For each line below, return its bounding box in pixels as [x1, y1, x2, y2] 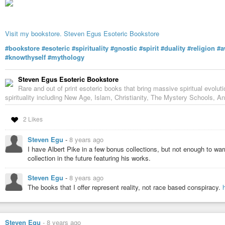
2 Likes [23, 114, 43, 123]
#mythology [48, 52, 84, 62]
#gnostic [110, 43, 137, 53]
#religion [187, 43, 215, 53]
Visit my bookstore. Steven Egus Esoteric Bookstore [5, 29, 159, 39]
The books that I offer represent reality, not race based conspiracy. [28, 182, 222, 192]
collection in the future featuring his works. [28, 153, 151, 163]
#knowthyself [5, 52, 46, 62]
